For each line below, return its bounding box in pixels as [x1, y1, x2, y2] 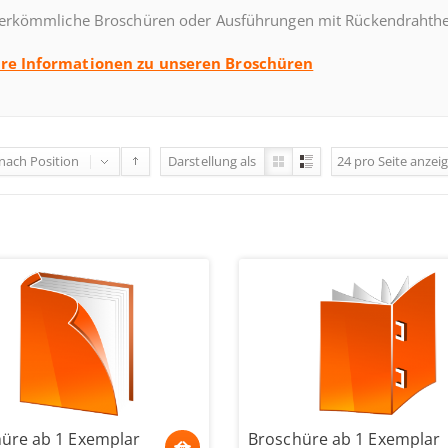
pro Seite [353, 152, 410, 170]
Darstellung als [168, 152, 257, 170]
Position [30, 152, 79, 170]
